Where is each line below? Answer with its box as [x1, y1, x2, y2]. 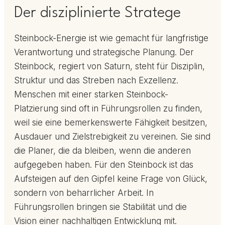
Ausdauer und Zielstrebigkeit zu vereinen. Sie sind [14, 132, 210, 142]
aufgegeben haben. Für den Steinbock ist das [14, 160, 193, 170]
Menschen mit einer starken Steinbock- [14, 89, 168, 100]
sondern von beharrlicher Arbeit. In [14, 188, 154, 198]
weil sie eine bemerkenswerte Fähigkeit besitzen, [14, 118, 207, 128]
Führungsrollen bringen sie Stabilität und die [14, 202, 187, 212]
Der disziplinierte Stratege [14, 6, 181, 21]
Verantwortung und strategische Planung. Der [14, 47, 194, 58]
